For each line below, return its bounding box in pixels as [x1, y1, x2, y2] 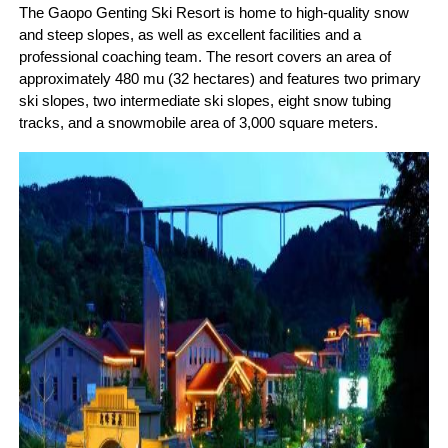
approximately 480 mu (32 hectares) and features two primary [18, 70, 421, 87]
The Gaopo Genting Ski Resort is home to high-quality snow [18, 4, 409, 21]
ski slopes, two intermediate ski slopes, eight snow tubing [18, 92, 391, 109]
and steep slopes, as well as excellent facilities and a [18, 26, 361, 43]
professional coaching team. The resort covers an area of [18, 48, 391, 65]
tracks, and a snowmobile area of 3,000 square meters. [18, 114, 378, 131]
